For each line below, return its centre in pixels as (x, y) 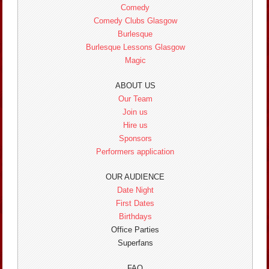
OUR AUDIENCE (135, 177)
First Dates (135, 203)
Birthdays (135, 216)
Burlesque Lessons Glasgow (135, 47)
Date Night (135, 190)
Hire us (135, 125)
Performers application (135, 151)
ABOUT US (135, 85)
